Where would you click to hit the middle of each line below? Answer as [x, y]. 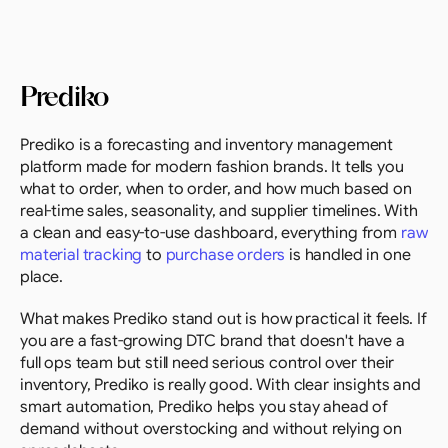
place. [42, 277]
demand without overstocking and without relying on [211, 429]
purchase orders [225, 255]
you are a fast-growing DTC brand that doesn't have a [212, 341]
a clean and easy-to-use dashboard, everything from [210, 233]
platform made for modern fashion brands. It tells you [212, 167]
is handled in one [348, 255]
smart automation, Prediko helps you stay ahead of [204, 407]
